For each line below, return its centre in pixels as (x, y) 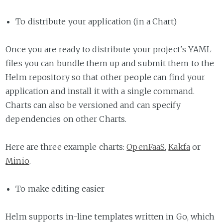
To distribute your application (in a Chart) (96, 21)
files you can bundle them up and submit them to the (110, 63)
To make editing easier (60, 188)
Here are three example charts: (66, 147)
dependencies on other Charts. (66, 119)
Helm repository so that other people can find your (106, 77)
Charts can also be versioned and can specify (93, 105)
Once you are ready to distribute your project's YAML (109, 49)
